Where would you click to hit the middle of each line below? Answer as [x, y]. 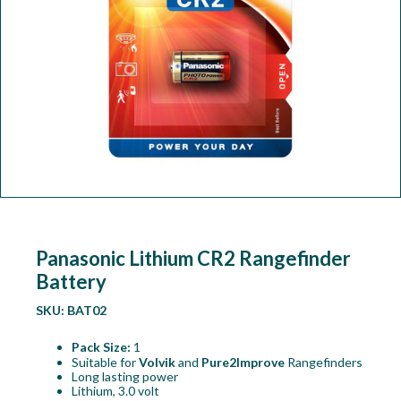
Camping [38, 61]
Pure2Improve [244, 363]
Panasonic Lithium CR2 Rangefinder [193, 259]
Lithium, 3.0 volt [115, 391]
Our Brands [46, 101]
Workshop [43, 22]
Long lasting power [124, 377]
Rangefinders [324, 363]
